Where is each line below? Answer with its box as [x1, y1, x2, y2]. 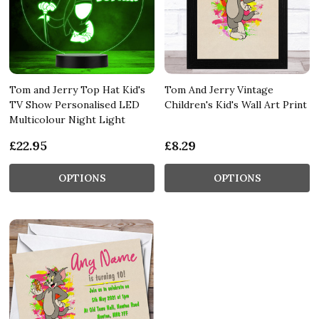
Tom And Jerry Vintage [164, 83, 273, 96]
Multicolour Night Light [9, 113, 125, 126]
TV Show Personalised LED [9, 98, 140, 111]
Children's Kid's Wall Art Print [164, 98, 307, 111]
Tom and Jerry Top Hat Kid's [9, 83, 145, 96]
